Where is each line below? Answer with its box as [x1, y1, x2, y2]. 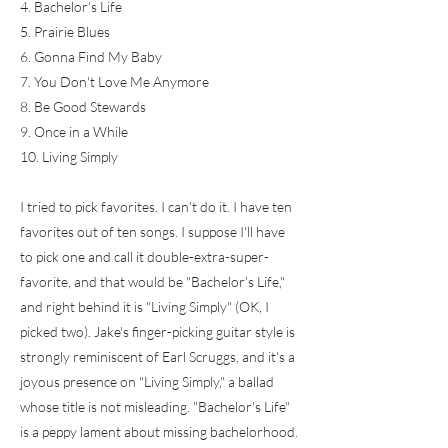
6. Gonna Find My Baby [20, 48, 162, 65]
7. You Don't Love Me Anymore [20, 73, 209, 90]
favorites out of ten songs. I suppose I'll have [20, 223, 285, 240]
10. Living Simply [20, 148, 118, 165]
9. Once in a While [20, 123, 128, 140]
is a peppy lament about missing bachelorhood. [20, 423, 298, 440]
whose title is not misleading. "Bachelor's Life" [20, 398, 290, 415]
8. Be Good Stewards [20, 98, 146, 115]
